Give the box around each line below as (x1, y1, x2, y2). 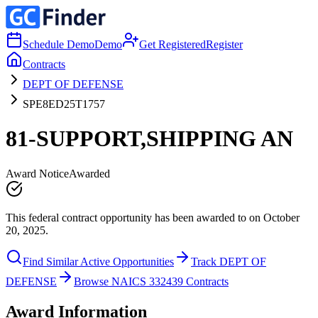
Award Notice (6, 167, 69, 180)
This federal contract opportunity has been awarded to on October (6, 211, 300, 224)
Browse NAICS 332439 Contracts (74, 275, 229, 287)
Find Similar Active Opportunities (23, 255, 174, 268)
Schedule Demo (23, 38, 94, 50)
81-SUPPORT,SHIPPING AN (6, 126, 293, 152)
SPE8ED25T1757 (23, 98, 105, 110)
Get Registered (139, 38, 206, 50)
